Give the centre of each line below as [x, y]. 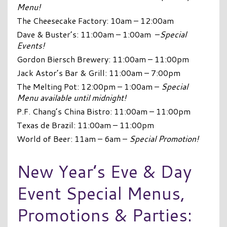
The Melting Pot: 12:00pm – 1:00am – [89, 86]
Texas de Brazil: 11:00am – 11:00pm [85, 125]
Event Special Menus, [101, 193]
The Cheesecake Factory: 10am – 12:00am [95, 20]
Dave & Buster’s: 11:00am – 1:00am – [88, 34]
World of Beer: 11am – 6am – [73, 138]
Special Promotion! [164, 138]
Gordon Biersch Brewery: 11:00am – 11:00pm [103, 59]
